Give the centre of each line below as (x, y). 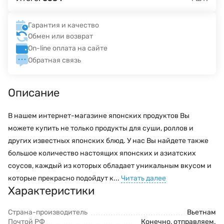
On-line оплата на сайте (68, 48)
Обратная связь (54, 60)
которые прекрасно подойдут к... (64, 178)
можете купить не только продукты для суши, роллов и (101, 128)
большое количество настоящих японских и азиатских (102, 153)
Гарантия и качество (63, 25)
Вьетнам (201, 212)
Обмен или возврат (60, 36)
